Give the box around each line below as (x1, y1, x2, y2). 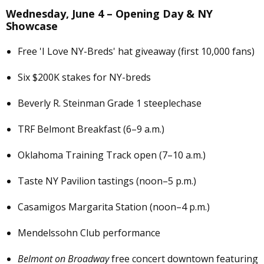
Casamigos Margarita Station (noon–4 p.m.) (18, 200, 210, 214)
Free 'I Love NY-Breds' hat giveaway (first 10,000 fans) (18, 45, 255, 58)
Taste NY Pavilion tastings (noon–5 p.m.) (18, 174, 196, 188)
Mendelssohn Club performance (18, 226, 160, 240)
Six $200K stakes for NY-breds (18, 71, 151, 84)
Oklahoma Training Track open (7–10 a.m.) (18, 148, 206, 162)
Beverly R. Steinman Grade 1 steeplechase (18, 97, 202, 110)
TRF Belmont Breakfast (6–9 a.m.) (18, 123, 164, 136)
